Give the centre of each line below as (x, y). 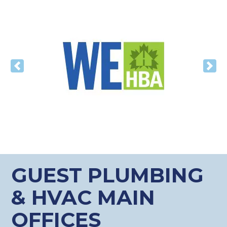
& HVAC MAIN (83, 198)
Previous (34, 72)
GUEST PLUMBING (108, 175)
